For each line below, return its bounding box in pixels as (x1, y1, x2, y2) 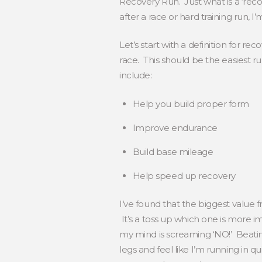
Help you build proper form (132, 98, 249, 109)
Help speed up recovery (132, 170, 236, 181)
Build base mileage (132, 146, 213, 157)
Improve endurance (132, 122, 218, 133)
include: (119, 70, 152, 81)
